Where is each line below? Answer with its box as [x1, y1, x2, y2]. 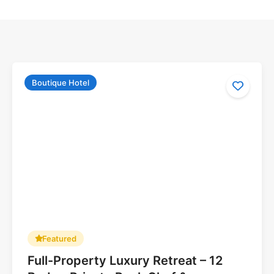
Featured [42, 234, 76, 243]
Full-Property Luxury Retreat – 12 [28, 253, 223, 268]
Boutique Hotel [32, 78, 89, 87]
